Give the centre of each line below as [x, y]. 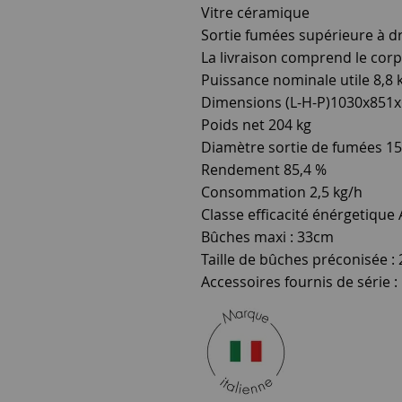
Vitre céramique [255, 12]
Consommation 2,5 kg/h [282, 192]
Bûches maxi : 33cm [267, 236]
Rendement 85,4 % [264, 169]
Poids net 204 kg [256, 124]
